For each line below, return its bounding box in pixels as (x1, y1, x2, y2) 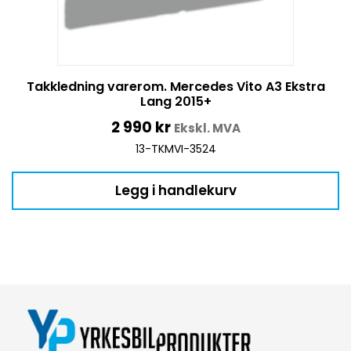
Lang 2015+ (139, 92, 212, 110)
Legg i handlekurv (114, 180, 237, 200)
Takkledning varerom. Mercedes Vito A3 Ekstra (26, 77, 325, 96)
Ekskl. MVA (173, 119, 241, 136)
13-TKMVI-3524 (135, 140, 216, 157)
